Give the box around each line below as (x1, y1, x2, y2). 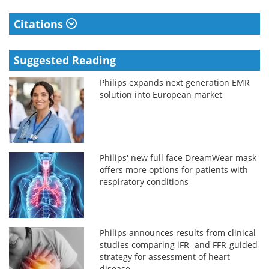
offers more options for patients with (100, 163, 249, 175)
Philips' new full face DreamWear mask (100, 151, 257, 163)
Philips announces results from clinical (100, 226, 256, 238)
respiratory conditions (100, 175, 189, 187)
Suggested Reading (14, 52, 116, 67)
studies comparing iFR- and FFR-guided (100, 238, 258, 250)
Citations (14, 16, 66, 31)
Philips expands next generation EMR (100, 76, 250, 88)
